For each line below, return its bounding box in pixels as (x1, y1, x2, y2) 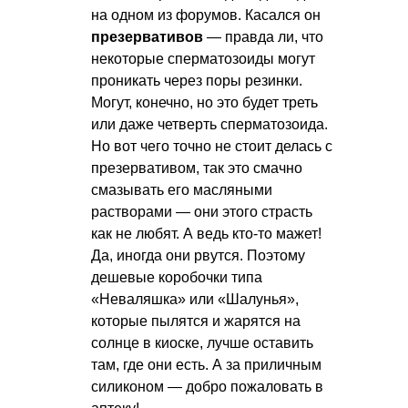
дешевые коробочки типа (91, 269, 262, 285)
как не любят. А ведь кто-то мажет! (91, 225, 321, 241)
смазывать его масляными (91, 181, 272, 198)
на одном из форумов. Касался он (91, 6, 321, 23)
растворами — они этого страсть (91, 203, 312, 219)
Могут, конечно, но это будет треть (91, 94, 318, 110)
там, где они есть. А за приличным (91, 356, 321, 372)
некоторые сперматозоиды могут (91, 50, 315, 66)
